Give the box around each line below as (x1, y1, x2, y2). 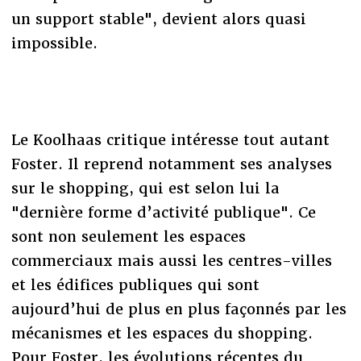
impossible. (10, 33, 98, 52)
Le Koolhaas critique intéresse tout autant (10, 130, 330, 149)
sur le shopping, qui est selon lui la (10, 178, 280, 197)
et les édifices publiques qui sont (10, 275, 259, 294)
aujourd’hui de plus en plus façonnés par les (10, 299, 346, 318)
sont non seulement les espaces (10, 226, 246, 246)
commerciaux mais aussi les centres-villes (10, 251, 332, 270)
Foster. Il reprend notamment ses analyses (10, 154, 332, 173)
